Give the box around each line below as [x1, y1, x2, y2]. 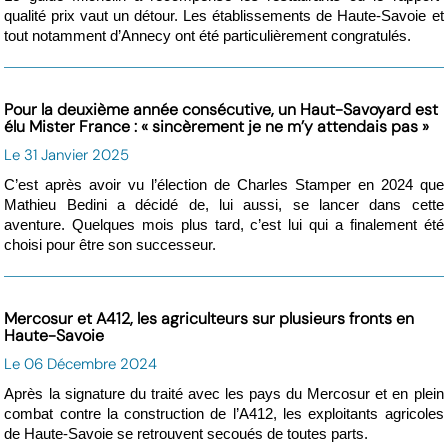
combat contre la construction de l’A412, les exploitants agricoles [4, 406, 444, 423]
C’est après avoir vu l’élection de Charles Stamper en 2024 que [4, 177, 444, 194]
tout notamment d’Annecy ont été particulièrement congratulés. [4, 28, 412, 45]
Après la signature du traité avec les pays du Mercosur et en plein [4, 386, 444, 403]
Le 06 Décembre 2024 [4, 354, 158, 375]
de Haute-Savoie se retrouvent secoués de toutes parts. [4, 426, 369, 443]
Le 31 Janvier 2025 [4, 145, 130, 166]
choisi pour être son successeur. [4, 237, 217, 254]
